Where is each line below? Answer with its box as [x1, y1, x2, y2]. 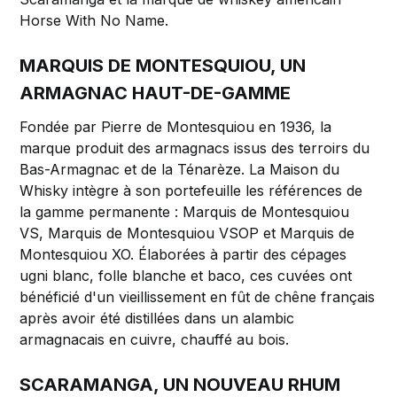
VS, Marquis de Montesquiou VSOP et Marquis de [19, 224, 355, 243]
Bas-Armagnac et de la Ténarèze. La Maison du [19, 160, 340, 179]
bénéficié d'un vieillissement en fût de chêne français [19, 288, 376, 307]
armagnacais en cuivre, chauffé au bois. [19, 331, 290, 349]
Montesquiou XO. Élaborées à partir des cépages [19, 245, 347, 264]
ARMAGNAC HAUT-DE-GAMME [19, 82, 292, 105]
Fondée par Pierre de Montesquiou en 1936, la [19, 118, 332, 136]
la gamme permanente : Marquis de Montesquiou [19, 203, 350, 222]
